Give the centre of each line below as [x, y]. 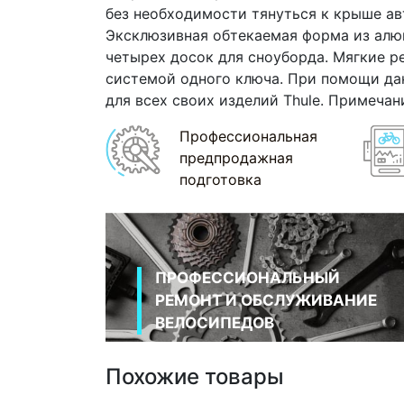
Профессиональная [248, 137]
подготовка [220, 180]
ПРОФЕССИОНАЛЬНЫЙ [248, 278]
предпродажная [236, 158]
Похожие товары [195, 377]
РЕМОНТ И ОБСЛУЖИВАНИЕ [266, 301]
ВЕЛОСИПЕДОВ [215, 323]
